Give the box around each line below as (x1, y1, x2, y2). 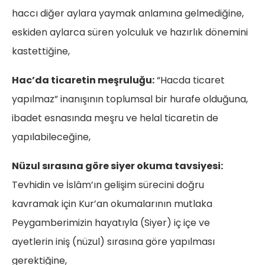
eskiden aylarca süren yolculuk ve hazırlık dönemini (12, 25, 248, 40)
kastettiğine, (12, 44, 70, 59)
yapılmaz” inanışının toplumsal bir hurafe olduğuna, (12, 92, 248, 106)
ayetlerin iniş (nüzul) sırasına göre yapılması (12, 235, 215, 249)
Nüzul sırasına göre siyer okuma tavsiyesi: (12, 159, 223, 173)
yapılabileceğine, (12, 130, 91, 144)
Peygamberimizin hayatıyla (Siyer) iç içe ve (12, 216, 210, 230)
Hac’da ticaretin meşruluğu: (12, 73, 154, 88)
